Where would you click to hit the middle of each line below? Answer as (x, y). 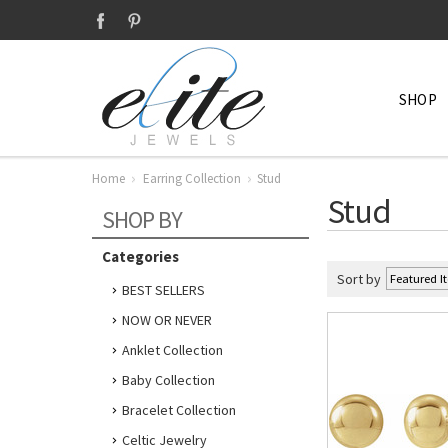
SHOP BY (142, 219)
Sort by (359, 279)
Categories (140, 256)
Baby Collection (168, 380)
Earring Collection (192, 178)
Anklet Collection (172, 350)
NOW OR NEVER (167, 320)
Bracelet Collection (179, 410)
